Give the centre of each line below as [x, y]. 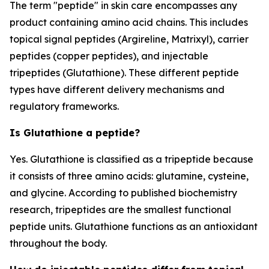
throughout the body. [58, 243]
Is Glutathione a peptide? [75, 133]
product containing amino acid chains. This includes [129, 22]
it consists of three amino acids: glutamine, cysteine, [129, 176]
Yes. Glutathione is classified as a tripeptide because [131, 159]
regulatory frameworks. [64, 106]
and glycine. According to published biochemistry [123, 193]
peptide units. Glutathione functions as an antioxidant [134, 226]
